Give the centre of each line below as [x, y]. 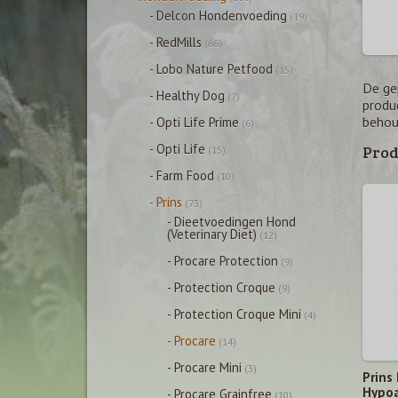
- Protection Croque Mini [234, 314]
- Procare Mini [204, 367]
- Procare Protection [223, 261]
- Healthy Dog [187, 96]
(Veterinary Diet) [212, 234]
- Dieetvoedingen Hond [231, 222]
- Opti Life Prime [194, 122]
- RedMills [175, 42]
